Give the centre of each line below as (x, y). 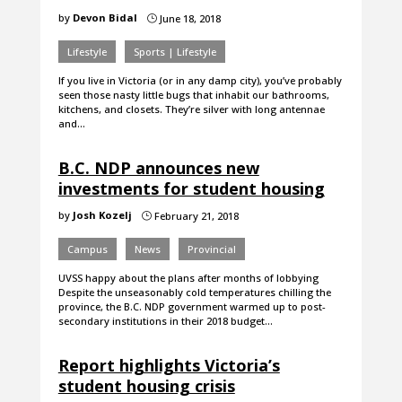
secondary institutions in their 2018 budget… (165, 321)
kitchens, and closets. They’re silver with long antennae (191, 109)
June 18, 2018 (188, 19)
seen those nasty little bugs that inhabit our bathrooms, (193, 95)
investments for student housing (191, 189)
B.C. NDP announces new (158, 168)
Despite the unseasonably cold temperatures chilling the (194, 293)
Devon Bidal (105, 18)
